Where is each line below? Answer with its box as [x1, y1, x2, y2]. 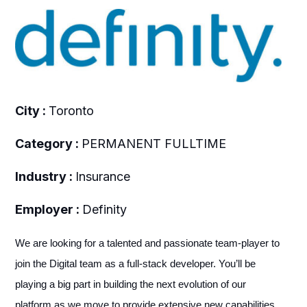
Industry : [14, 169, 75, 184]
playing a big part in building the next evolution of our [14, 278, 246, 290]
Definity [82, 201, 127, 217]
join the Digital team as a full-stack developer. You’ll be [14, 258, 256, 269]
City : [14, 103, 49, 118]
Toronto [48, 103, 94, 118]
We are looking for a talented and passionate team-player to [14, 237, 280, 249]
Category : [14, 136, 82, 151]
